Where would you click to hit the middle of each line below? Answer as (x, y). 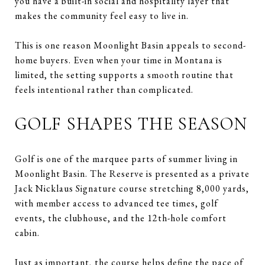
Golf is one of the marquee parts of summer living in (126, 159)
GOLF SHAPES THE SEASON (131, 124)
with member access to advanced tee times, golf (117, 203)
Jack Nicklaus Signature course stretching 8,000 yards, (132, 188)
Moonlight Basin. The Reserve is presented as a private (132, 173)
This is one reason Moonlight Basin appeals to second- (130, 45)
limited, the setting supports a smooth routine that (124, 75)
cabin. (27, 232)
